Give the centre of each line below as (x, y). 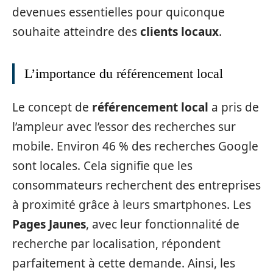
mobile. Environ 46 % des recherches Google (135, 146)
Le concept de (52, 107)
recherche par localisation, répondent (116, 244)
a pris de (234, 107)
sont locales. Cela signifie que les (102, 166)
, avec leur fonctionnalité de (163, 224)
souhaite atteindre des (76, 31)
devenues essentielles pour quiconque (119, 12)
